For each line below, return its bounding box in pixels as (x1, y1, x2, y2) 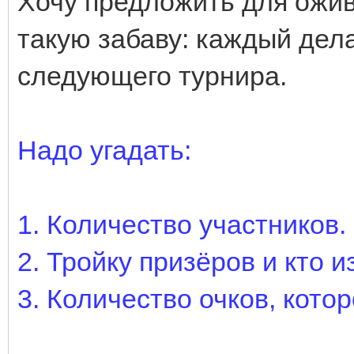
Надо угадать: (17, 134, 191, 165)
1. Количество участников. (17, 209, 346, 239)
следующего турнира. (17, 60, 287, 91)
